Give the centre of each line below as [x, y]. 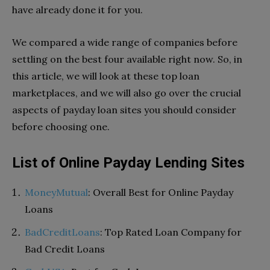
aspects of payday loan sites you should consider [124, 110]
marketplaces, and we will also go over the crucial [127, 93]
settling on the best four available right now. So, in [127, 59]
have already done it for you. [77, 10]
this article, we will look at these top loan [106, 76]
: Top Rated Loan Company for [171, 232]
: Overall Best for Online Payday [161, 193]
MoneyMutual [56, 193]
